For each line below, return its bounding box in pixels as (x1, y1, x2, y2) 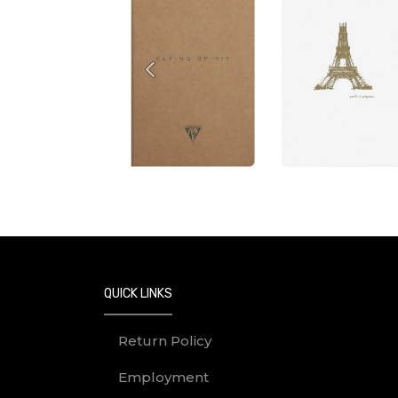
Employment (118, 369, 209, 386)
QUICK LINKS (104, 286, 172, 301)
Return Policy (118, 332, 211, 349)
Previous (149, 72, 212, 90)
